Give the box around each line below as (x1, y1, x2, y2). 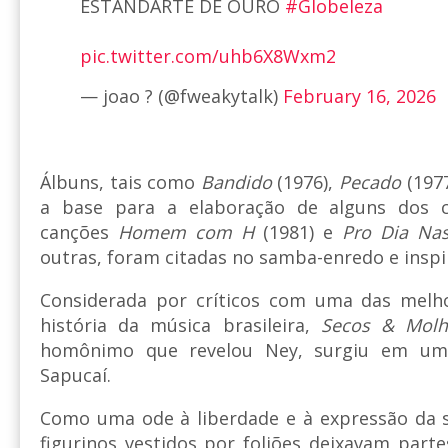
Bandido (200, 170, 272, 195)
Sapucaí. (40, 363, 111, 388)
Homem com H (118, 220, 254, 245)
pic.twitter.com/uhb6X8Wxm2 (80, 44, 336, 69)
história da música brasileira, (40, 313, 321, 338)
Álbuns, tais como (40, 170, 201, 195)
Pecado (339, 170, 402, 195)
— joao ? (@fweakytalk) (80, 84, 283, 109)
